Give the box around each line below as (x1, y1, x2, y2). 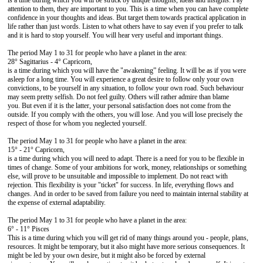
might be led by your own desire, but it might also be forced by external (8, 251, 205, 259)
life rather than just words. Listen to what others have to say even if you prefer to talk (8, 22, 243, 31)
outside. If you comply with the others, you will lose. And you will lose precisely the (8, 110, 242, 119)
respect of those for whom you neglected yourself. (8, 119, 147, 127)
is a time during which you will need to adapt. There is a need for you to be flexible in (8, 154, 244, 163)
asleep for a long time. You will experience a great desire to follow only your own (8, 75, 234, 83)
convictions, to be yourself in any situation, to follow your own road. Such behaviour (8, 84, 244, 92)
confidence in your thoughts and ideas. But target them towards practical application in (8, 14, 246, 22)
